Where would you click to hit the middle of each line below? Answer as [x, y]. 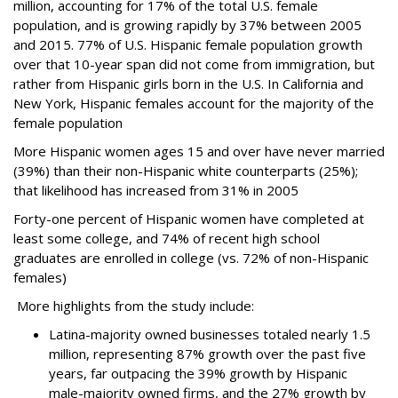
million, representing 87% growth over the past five [207, 354]
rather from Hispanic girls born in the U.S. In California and [188, 84]
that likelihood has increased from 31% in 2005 [156, 190]
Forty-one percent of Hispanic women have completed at [189, 219]
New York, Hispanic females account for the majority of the [194, 103]
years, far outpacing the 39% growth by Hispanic [198, 373]
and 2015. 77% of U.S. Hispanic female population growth [188, 44]
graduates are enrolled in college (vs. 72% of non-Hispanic [191, 258]
